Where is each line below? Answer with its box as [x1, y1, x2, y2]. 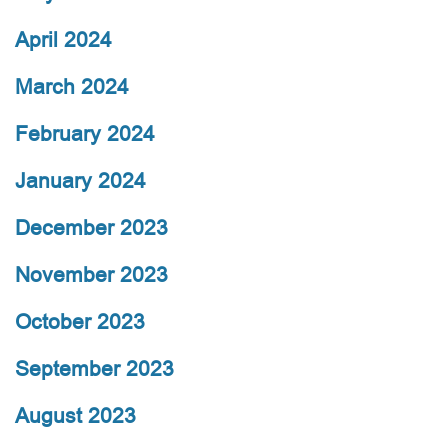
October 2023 [15, 307, 145, 337]
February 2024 [15, 119, 155, 149]
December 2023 [15, 213, 168, 243]
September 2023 [15, 354, 174, 384]
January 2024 [15, 166, 146, 196]
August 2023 [15, 401, 136, 431]
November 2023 [15, 260, 168, 290]
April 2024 [15, 25, 112, 55]
